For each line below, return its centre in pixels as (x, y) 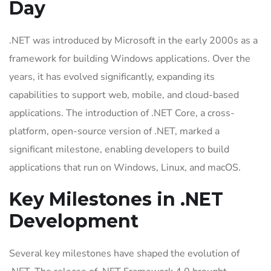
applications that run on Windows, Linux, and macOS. (125, 168)
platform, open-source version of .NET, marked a (114, 131)
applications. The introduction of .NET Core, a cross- (122, 113)
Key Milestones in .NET (116, 199)
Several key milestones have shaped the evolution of (124, 253)
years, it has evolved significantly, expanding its (112, 77)
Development (74, 221)
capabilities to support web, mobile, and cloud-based (124, 95)
